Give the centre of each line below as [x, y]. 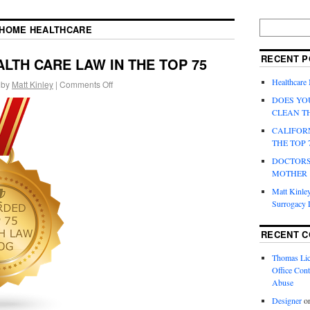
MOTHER [289, 173]
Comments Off [86, 84]
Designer [286, 300]
